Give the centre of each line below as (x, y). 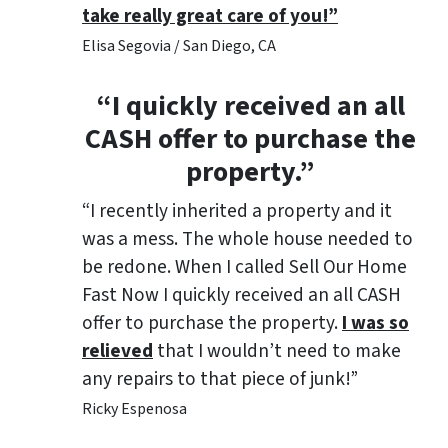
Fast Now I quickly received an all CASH (241, 295)
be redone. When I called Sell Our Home (244, 267)
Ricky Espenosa (134, 409)
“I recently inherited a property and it (237, 211)
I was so (375, 323)
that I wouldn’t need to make (277, 351)
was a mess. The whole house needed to (247, 239)
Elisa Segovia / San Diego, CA (179, 46)
